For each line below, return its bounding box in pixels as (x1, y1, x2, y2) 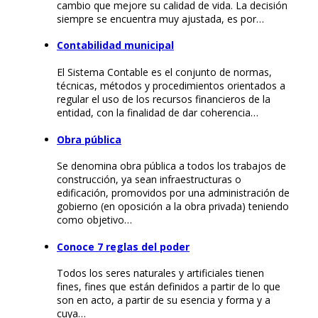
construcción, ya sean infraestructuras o (57, 172, 241, 187)
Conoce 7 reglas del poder (57, 239, 190, 253)
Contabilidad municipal (57, 38, 174, 53)
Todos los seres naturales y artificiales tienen (57, 266, 264, 280)
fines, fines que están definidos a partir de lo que (57, 280, 280, 294)
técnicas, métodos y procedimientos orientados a (57, 79, 285, 93)
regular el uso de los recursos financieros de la (57, 92, 270, 106)
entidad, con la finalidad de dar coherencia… (57, 106, 258, 120)
